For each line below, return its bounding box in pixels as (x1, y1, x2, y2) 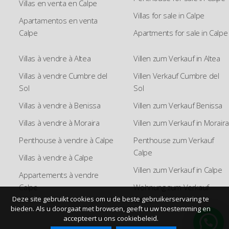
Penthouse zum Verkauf (133, 134, 214, 145)
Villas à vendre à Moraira (19, 117, 100, 128)
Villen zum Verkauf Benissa (133, 100, 222, 110)
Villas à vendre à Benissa (19, 100, 101, 110)
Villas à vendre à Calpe (19, 152, 93, 163)
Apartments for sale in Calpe (133, 27, 228, 38)
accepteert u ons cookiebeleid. (63, 214, 158, 223)
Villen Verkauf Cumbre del (133, 70, 219, 81)
